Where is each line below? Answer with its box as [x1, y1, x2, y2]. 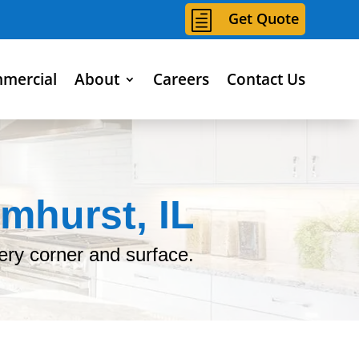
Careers [152, 68, 209, 90]
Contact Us [226, 68, 305, 90]
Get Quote [228, 9, 300, 28]
